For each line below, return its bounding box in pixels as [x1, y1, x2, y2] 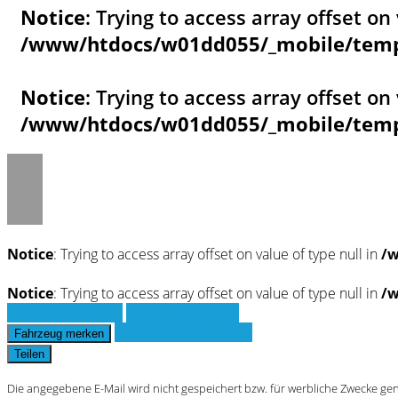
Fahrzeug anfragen [7, 302, 123, 322]
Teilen [14, 346, 44, 361]
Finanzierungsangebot [115, 322, 252, 342]
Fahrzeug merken [14, 326, 104, 340]
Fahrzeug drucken [126, 302, 239, 322]
